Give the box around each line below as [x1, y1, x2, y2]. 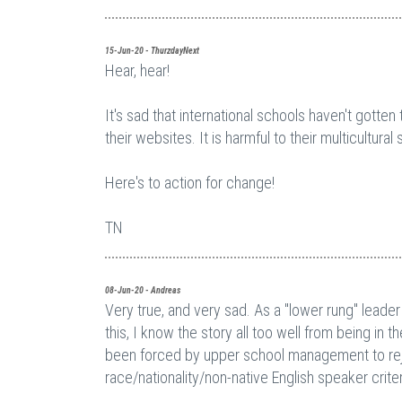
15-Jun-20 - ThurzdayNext [105, 46, 199, 56]
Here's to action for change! [105, 173, 275, 192]
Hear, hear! [105, 61, 170, 80]
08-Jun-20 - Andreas [105, 285, 180, 295]
